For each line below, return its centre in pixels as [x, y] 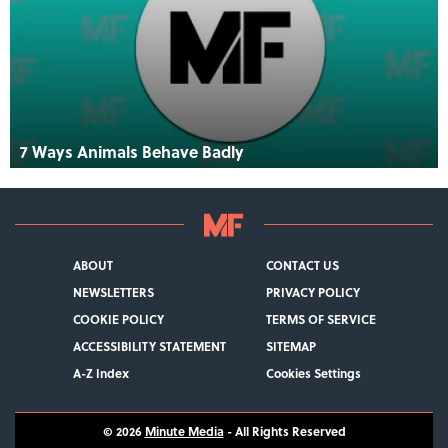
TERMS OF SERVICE [320, 318]
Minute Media [184, 430]
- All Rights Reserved [284, 430]
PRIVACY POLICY [312, 291]
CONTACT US [302, 264]
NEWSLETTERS [113, 291]
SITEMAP [290, 345]
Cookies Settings [313, 372]
